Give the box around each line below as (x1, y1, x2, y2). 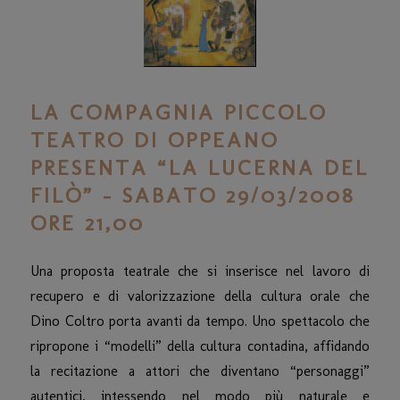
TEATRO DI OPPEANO (30, 126, 279, 153)
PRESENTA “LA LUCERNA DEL (30, 154, 369, 180)
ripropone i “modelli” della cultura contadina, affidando (30, 337, 370, 354)
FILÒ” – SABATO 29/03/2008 (30, 181, 355, 208)
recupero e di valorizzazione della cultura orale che (30, 287, 370, 304)
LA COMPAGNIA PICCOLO (30, 98, 327, 125)
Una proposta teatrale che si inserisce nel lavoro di (30, 262, 370, 279)
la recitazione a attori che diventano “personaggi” (30, 362, 370, 379)
